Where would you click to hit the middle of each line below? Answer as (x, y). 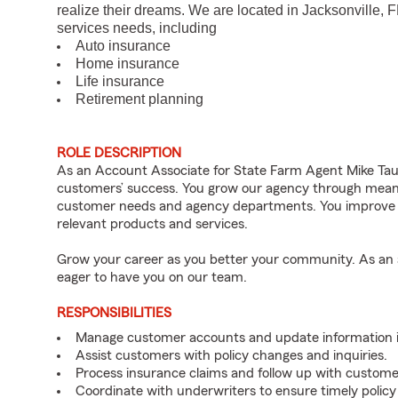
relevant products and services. (152, 224)
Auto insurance (123, 46)
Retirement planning (139, 99)
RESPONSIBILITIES (114, 313)
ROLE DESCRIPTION (119, 153)
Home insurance (127, 64)
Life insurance (120, 81)
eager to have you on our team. (152, 277)
